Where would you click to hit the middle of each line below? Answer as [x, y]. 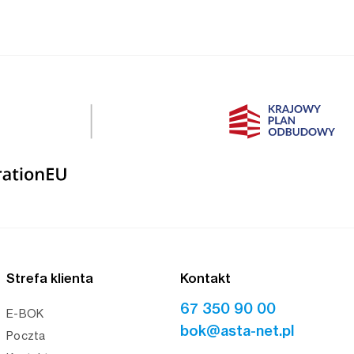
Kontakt [205, 279]
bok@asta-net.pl [237, 331]
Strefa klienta [50, 279]
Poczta [26, 336]
